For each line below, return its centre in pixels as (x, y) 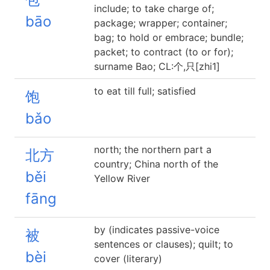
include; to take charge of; (154, 8)
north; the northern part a (153, 149)
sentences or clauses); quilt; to (164, 244)
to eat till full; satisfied (145, 91)
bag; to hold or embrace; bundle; (169, 37)
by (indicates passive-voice (157, 230)
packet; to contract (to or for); (164, 52)
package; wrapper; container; (161, 23)
